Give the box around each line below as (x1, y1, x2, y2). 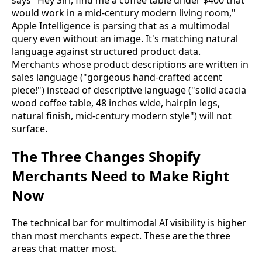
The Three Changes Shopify (12, 147, 201, 167)
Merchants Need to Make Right (12, 166, 229, 186)
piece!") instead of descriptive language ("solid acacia (12, 84, 246, 97)
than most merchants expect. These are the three (12, 229, 230, 243)
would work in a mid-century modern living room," (12, 6, 236, 20)
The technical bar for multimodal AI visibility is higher (12, 216, 246, 230)
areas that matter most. (12, 242, 117, 256)
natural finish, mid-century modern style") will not (12, 109, 232, 123)
